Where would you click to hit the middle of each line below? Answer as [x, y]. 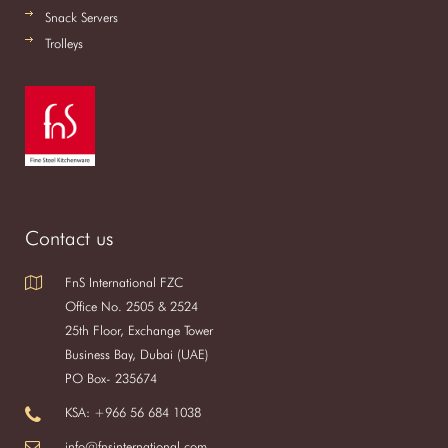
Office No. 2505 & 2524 [131, 306]
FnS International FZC [124, 282]
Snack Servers [81, 17]
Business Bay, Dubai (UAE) [137, 354]
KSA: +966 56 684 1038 [133, 412]
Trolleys [64, 43]
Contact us [69, 238]
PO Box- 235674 [111, 378]
